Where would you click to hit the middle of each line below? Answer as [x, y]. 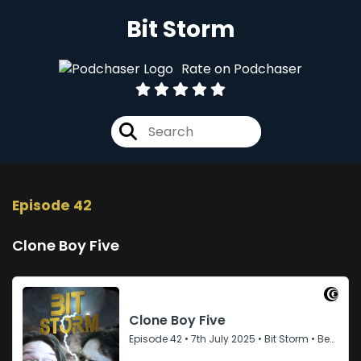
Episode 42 [52, 206]
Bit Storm [180, 29]
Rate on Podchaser [242, 68]
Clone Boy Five [66, 246]
